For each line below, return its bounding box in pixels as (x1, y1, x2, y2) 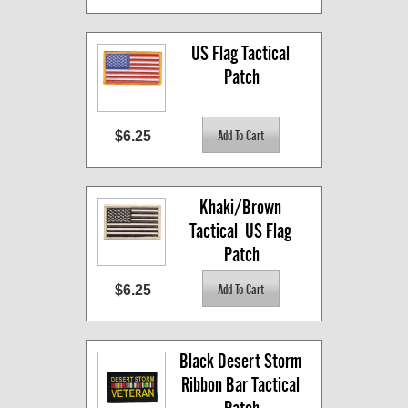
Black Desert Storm (178, 350, 301, 373)
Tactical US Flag (189, 219, 291, 243)
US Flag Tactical (190, 42, 290, 66)
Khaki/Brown (199, 196, 281, 219)
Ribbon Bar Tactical (180, 373, 300, 397)
